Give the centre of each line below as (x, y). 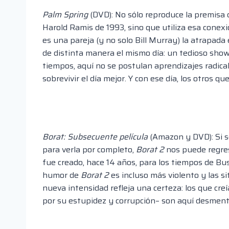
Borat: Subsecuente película (95, 137)
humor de (62, 175)
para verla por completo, (89, 150)
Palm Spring (65, 15)
